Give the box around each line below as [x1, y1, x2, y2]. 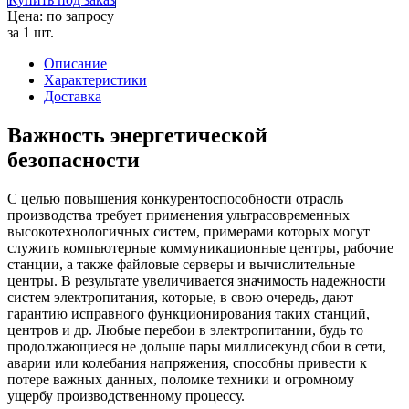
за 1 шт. [7, 24, 54, 40]
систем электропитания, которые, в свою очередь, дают [7, 288, 353, 305]
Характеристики [44, 71, 147, 88]
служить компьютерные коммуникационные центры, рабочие [7, 239, 393, 256]
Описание [44, 55, 107, 71]
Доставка [44, 88, 101, 104]
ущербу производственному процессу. [7, 387, 245, 404]
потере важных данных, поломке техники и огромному [7, 371, 354, 387]
